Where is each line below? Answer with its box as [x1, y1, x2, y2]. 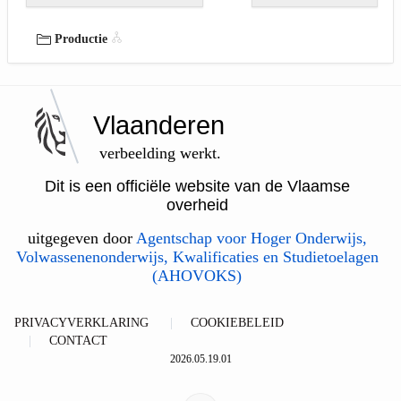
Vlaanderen [93, 110, 225, 140]
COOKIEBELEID [191, 315, 284, 329]
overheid [166, 195, 228, 214]
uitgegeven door [27, 228, 136, 247]
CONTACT [49, 333, 107, 347]
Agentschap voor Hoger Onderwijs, [135, 228, 367, 247]
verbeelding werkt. [99, 143, 222, 162]
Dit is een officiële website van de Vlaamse [44, 176, 350, 195]
